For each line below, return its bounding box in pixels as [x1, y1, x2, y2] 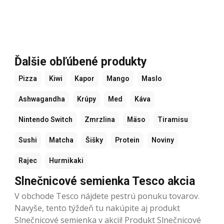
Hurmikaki [49, 156, 83, 164]
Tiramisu [157, 115, 188, 123]
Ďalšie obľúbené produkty [14, 54, 147, 68]
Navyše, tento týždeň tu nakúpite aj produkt [14, 202, 180, 213]
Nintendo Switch [18, 115, 72, 123]
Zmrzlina [84, 115, 115, 123]
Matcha [49, 135, 73, 144]
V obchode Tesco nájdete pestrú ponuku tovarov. [14, 190, 199, 201]
